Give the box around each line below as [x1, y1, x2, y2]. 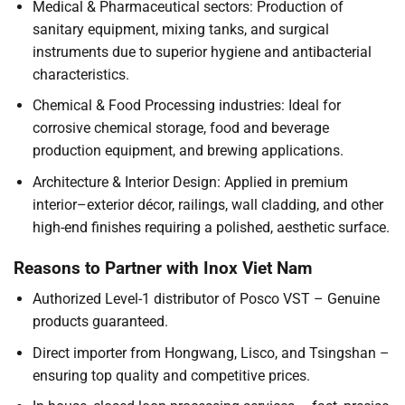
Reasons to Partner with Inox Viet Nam [14, 257, 312, 278]
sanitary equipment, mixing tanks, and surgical [32, 20, 329, 38]
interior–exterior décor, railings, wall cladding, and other [32, 195, 383, 213]
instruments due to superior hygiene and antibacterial [32, 42, 372, 61]
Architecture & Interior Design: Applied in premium [32, 173, 348, 191]
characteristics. [32, 65, 129, 83]
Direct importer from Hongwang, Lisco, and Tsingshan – [32, 344, 390, 362]
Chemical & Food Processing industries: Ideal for [32, 97, 341, 115]
